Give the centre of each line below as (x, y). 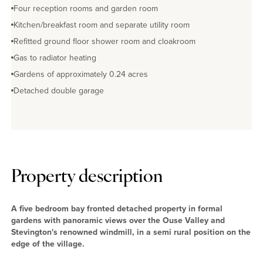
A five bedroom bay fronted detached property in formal (117, 208)
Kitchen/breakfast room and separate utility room (102, 25)
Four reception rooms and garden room (86, 8)
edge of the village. (48, 244)
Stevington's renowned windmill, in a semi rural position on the (131, 232)
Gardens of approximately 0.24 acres (81, 74)
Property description (87, 177)
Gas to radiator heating (55, 58)
